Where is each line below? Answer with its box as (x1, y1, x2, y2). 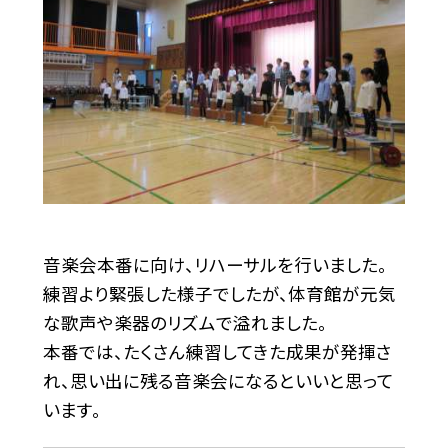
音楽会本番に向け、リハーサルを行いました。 (42, 252, 387, 278)
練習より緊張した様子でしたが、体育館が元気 (42, 281, 396, 307)
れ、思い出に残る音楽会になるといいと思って (42, 368, 394, 394)
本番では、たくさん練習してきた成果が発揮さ (42, 339, 392, 365)
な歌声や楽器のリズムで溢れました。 (42, 310, 327, 336)
